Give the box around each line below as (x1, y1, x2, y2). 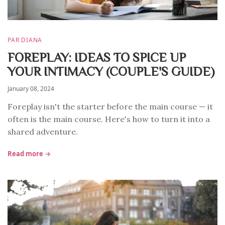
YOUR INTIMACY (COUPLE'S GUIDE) (8, 64, 214, 77)
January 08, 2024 (8, 84, 54, 93)
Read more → (8, 149, 51, 158)
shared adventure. (8, 127, 78, 137)
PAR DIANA (8, 36, 43, 44)
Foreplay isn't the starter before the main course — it (8, 101, 213, 111)
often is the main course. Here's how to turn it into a (8, 114, 210, 124)
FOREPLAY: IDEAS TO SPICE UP (8, 50, 186, 63)
